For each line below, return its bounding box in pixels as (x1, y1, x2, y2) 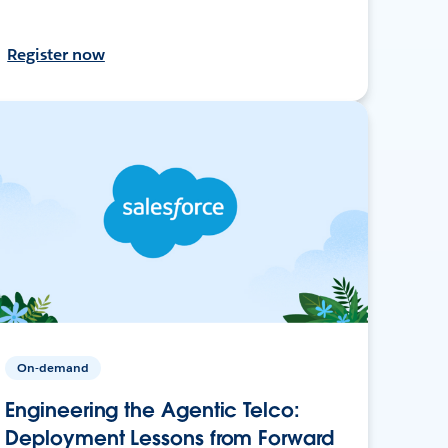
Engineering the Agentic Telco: (5, 396, 300, 423)
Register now (7, 43, 105, 65)
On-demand (17, 358, 90, 376)
